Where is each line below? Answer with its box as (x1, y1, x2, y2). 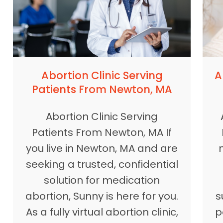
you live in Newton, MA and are (26, 141, 178, 156)
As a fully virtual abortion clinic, (25, 205, 178, 220)
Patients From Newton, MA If (32, 125, 172, 140)
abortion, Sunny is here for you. (25, 189, 179, 204)
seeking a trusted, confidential (25, 157, 178, 172)
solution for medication (44, 173, 160, 188)
